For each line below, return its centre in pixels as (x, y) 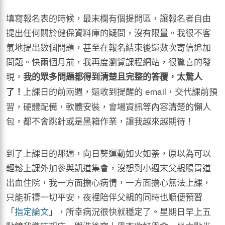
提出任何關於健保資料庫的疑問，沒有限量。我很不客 (108, 32)
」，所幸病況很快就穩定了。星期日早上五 (130, 211)
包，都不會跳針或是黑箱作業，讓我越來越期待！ (100, 121)
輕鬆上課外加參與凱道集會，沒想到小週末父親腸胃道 (108, 167)
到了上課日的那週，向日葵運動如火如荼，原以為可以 (108, 153)
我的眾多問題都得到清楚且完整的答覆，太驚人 (113, 76)
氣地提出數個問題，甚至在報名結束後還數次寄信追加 (108, 47)
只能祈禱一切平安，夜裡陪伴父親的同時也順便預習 (104, 197)
